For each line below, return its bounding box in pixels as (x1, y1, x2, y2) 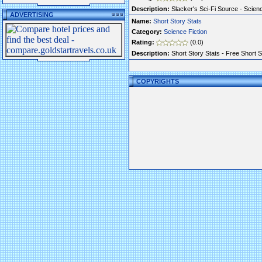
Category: (132, 28, 162, 35)
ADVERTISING (10, 11, 54, 18)
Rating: (132, 39, 154, 46)
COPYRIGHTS (136, 78, 179, 85)
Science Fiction (164, 28, 207, 35)
